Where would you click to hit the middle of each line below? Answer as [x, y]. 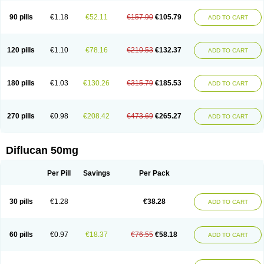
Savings [96, 173]
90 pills [21, 17]
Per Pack [154, 173]
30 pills [21, 202]
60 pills [21, 235]
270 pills [21, 116]
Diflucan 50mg [42, 150]
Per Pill [59, 173]
